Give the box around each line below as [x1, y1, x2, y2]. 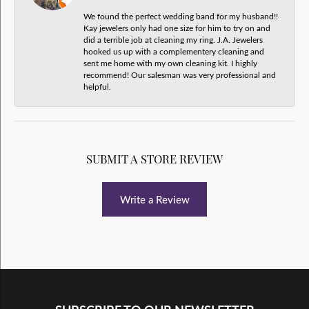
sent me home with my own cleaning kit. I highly [83, 57, 257, 68]
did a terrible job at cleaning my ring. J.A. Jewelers [83, 33, 263, 45]
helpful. [83, 80, 111, 92]
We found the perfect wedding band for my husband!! [83, 10, 278, 21]
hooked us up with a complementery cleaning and [83, 45, 264, 57]
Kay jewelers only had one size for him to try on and [83, 21, 270, 33]
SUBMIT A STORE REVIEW [86, 150, 223, 166]
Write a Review [119, 192, 190, 207]
